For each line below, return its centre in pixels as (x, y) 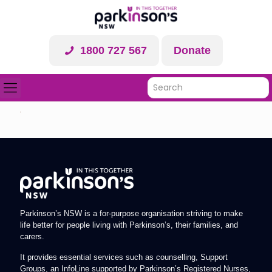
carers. (32, 236)
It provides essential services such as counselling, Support (124, 257)
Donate (192, 50)
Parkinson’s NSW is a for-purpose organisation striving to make (131, 213)
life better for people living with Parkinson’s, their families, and (129, 225)
